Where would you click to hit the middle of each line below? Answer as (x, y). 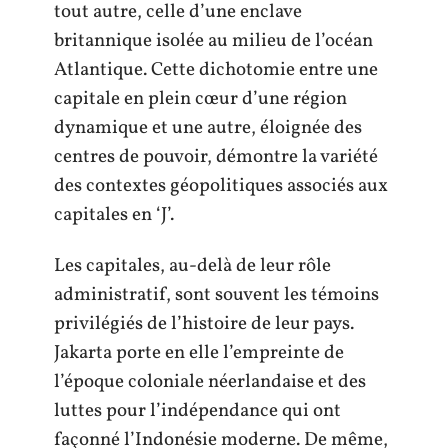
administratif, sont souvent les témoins (216, 295)
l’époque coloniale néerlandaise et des (210, 382)
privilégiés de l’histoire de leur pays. (204, 324)
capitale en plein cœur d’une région (200, 98)
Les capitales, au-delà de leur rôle (192, 266)
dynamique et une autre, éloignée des (208, 127)
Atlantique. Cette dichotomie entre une (216, 69)
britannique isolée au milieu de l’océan (213, 40)
